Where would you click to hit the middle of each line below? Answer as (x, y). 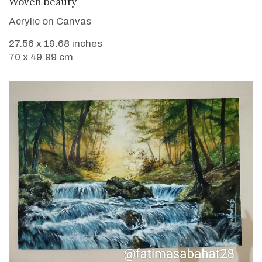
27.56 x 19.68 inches (56, 44)
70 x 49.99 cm (41, 57)
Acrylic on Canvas (50, 22)
